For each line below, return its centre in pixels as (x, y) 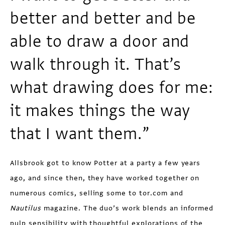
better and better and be (103, 19)
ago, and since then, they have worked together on (105, 178)
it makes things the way (100, 111)
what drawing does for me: (112, 88)
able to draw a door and (100, 42)
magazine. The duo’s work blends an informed (128, 208)
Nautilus (26, 208)
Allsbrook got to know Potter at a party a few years (105, 163)
